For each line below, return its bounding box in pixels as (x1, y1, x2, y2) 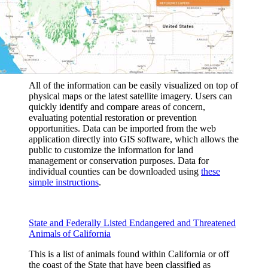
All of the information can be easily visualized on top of (29, 80, 238, 90)
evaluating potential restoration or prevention (29, 112, 197, 123)
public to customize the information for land (29, 144, 193, 155)
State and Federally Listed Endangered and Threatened (29, 217, 236, 228)
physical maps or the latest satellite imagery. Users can (29, 90, 232, 101)
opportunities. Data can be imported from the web (29, 123, 216, 133)
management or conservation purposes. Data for (29, 155, 209, 166)
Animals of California (29, 228, 111, 239)
